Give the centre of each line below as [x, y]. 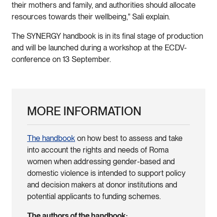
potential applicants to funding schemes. [94, 196]
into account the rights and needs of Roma [98, 150]
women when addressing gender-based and [101, 161]
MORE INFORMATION [84, 111]
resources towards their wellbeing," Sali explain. [91, 16]
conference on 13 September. [62, 59]
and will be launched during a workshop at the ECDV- [99, 47]
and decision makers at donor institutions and [102, 185]
